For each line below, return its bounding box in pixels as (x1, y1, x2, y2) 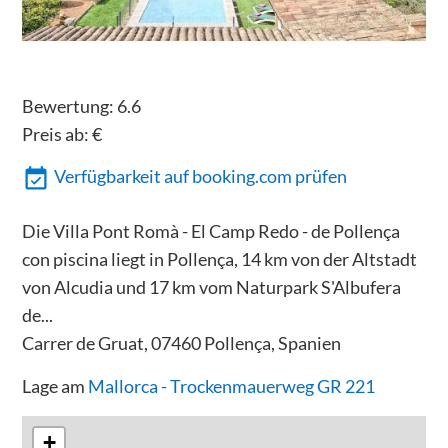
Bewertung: (21, 94, 117, 117)
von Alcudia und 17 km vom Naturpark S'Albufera (21, 276, 401, 299)
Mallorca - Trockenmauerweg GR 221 (87, 374, 375, 397)
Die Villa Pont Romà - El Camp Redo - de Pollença (21, 220, 400, 243)
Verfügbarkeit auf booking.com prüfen (54, 165, 348, 188)
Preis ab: (21, 122, 92, 145)
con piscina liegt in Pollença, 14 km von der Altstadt (21, 248, 417, 271)
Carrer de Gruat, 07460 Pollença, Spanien (21, 332, 341, 355)
